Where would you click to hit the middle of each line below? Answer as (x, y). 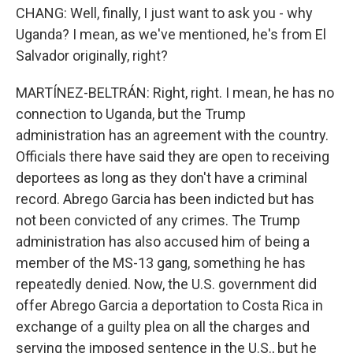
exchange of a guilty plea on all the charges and (163, 327)
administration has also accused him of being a (163, 242)
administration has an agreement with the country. (172, 135)
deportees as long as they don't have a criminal (162, 178)
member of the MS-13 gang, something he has (161, 263)
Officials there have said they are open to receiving (173, 156)
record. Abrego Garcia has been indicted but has (165, 199)
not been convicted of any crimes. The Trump (158, 220)
